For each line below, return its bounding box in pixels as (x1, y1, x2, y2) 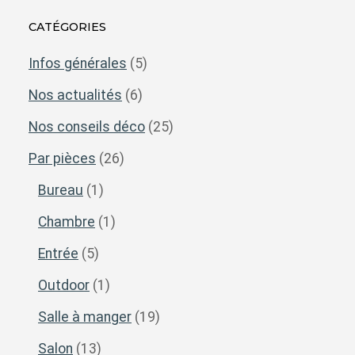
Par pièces (29, 151, 96, 166)
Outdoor (38, 277, 90, 293)
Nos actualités (29, 87, 122, 103)
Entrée (38, 246, 78, 261)
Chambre (38, 214, 95, 230)
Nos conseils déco (29, 119, 145, 135)
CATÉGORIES (29, 20, 106, 34)
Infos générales (29, 55, 127, 71)
